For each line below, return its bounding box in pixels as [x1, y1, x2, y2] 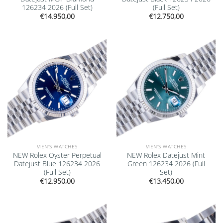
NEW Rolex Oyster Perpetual [12, 150, 102, 160]
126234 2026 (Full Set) [21, 2, 93, 12]
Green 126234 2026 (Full [127, 158, 205, 168]
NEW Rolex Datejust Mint [127, 150, 205, 160]
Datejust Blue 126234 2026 [14, 158, 100, 168]
